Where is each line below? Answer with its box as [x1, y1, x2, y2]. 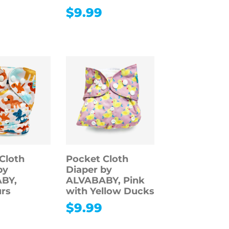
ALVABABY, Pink [65, 175, 145, 187]
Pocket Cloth [65, 153, 128, 165]
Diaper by [65, 164, 112, 176]
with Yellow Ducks [65, 186, 154, 197]
